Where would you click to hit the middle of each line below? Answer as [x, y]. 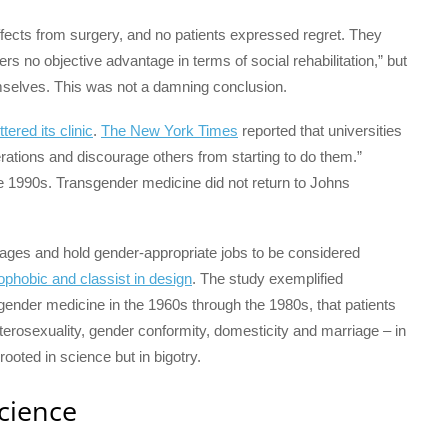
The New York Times [169, 130]
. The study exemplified [267, 279]
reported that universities [320, 130]
